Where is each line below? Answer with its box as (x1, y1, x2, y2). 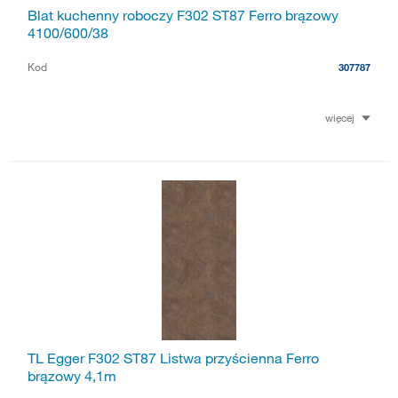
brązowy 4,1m (28, 366, 116, 385)
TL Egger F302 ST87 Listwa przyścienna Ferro (28, 348, 319, 367)
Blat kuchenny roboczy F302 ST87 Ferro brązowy (28, 6, 338, 25)
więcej (325, 109, 354, 124)
